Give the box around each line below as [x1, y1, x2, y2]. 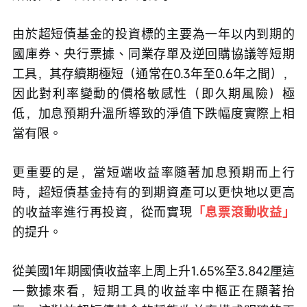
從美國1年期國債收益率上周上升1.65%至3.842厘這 [12, 262, 295, 280]
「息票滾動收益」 [192, 204, 295, 221]
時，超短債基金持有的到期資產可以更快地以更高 [12, 184, 295, 201]
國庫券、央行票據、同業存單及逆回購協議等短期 [12, 45, 295, 62]
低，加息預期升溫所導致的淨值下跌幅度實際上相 [12, 105, 295, 122]
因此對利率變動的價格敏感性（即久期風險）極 [12, 85, 295, 102]
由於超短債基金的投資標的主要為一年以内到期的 [12, 25, 295, 42]
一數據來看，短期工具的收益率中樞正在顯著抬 [12, 282, 295, 299]
